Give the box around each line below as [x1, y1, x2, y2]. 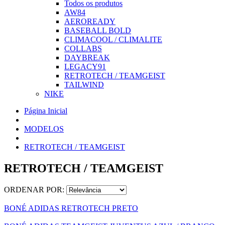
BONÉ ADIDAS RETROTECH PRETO [4, 203, 138, 212]
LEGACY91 [64, 62, 106, 71]
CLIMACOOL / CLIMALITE [64, 35, 162, 44]
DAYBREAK [64, 53, 110, 62]
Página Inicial [24, 106, 67, 115]
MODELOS [24, 125, 64, 133]
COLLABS [64, 44, 102, 53]
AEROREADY [64, 17, 116, 26]
